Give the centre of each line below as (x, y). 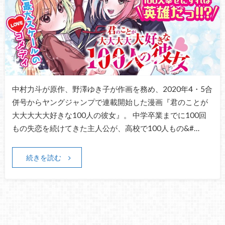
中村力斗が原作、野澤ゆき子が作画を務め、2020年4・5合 (112, 89)
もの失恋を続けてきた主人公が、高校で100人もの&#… (105, 128)
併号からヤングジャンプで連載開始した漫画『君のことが (110, 102)
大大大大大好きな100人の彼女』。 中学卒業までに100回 (109, 115)
